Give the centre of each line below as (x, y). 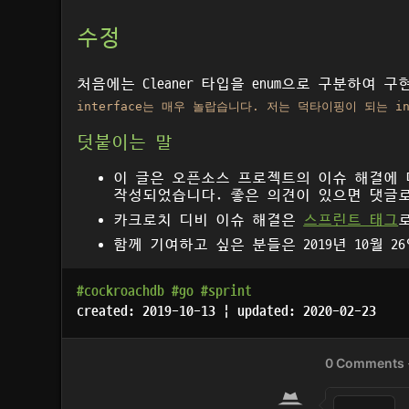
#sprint (227, 292)
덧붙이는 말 (125, 143)
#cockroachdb (121, 292)
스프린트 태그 (351, 220)
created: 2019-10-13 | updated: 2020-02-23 (227, 312)
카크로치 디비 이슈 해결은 (209, 220)
